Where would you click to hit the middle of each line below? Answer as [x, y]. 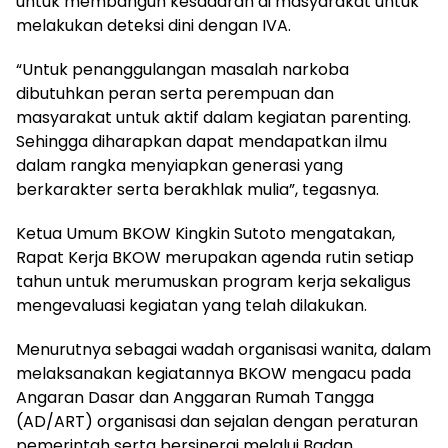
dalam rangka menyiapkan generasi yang [179, 165]
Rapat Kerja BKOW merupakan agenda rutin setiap [215, 257]
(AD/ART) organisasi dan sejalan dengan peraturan [217, 421]
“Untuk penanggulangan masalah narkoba [182, 69]
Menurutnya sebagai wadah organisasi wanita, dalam [223, 349]
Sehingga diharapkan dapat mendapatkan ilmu [201, 141]
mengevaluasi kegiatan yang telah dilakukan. [191, 305]
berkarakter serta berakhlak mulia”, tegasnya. [197, 189]
